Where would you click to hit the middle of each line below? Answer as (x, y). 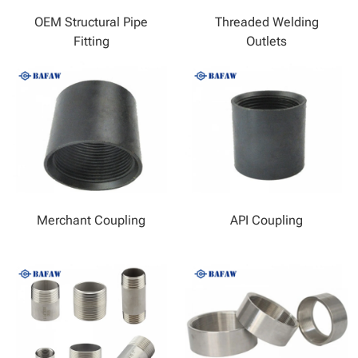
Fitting (91, 40)
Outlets (267, 40)
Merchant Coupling (91, 219)
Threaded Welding (267, 20)
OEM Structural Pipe (91, 20)
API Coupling (267, 219)
